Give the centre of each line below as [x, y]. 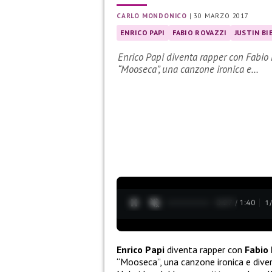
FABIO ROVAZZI [199, 33]
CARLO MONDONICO [152, 16]
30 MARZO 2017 [221, 16]
